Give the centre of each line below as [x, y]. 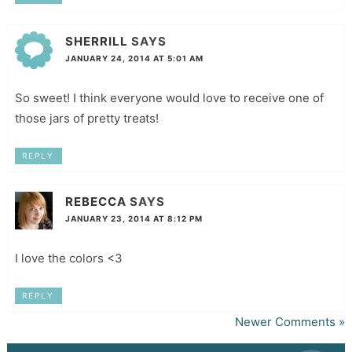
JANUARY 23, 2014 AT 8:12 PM [134, 219]
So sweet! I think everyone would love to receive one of [169, 98]
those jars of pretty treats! [86, 119]
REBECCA [95, 202]
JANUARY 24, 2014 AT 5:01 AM [134, 59]
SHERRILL [96, 42]
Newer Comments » [290, 321]
